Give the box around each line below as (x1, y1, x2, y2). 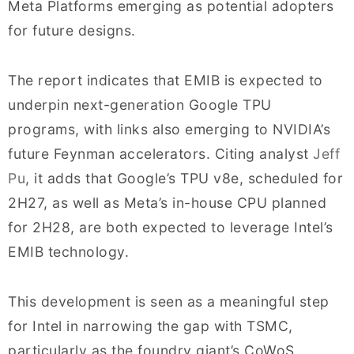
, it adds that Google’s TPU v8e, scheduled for (25, 169, 343, 186)
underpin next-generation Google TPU (8, 96, 272, 113)
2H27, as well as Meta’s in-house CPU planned (8, 194, 326, 211)
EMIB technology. (8, 243, 129, 260)
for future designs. (8, 21, 136, 39)
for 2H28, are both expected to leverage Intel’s (8, 218, 333, 235)
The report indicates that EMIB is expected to (8, 71, 323, 88)
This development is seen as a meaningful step (8, 292, 330, 310)
